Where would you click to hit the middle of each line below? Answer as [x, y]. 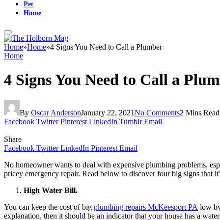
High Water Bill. [51, 190]
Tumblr [131, 121]
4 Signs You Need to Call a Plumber [106, 47]
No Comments [157, 112]
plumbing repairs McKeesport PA [146, 207]
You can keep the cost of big [49, 207]
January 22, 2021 [108, 112]
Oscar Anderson [56, 112]
